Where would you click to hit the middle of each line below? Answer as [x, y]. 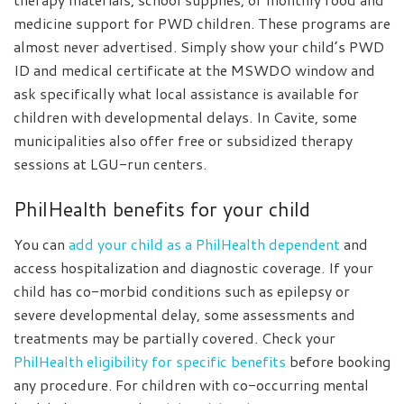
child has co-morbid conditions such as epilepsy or [182, 290]
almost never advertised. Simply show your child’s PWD [199, 47]
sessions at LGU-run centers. [110, 164]
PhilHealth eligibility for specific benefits [150, 361]
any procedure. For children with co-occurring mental [191, 384]
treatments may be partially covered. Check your [174, 337]
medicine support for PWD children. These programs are [202, 23]
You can [41, 243]
